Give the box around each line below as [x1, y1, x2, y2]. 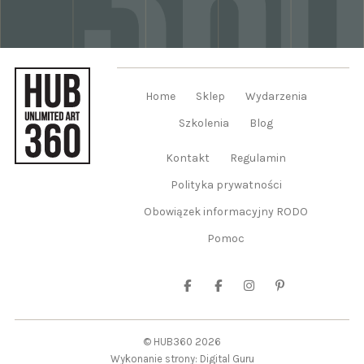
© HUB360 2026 [143, 336, 221, 348]
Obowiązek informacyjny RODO [144, 205, 308, 219]
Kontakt [166, 151, 210, 165]
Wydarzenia [245, 89, 307, 103]
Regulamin [230, 151, 286, 165]
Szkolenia [179, 116, 229, 130]
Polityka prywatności [170, 178, 282, 192]
